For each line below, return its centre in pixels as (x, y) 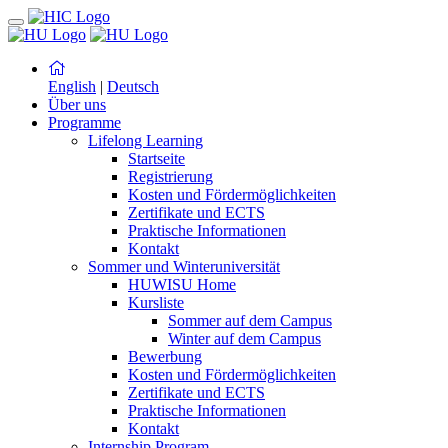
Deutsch (133, 86)
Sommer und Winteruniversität (184, 266)
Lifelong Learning (145, 140)
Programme (84, 122)
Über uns (77, 104)
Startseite (156, 158)
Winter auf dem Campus (244, 338)
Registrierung (170, 176)
